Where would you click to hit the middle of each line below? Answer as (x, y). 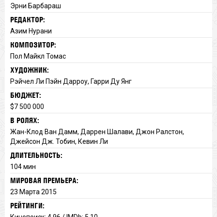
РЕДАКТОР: (27, 19)
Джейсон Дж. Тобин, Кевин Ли (59, 141)
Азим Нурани (31, 31)
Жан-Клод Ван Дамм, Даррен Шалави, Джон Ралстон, (97, 132)
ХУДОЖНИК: (29, 70)
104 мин (23, 166)
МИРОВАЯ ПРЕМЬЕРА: (44, 180)
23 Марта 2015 (33, 192)
